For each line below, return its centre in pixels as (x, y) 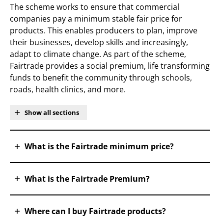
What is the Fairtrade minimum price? (99, 146)
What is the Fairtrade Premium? (87, 179)
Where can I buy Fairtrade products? (95, 211)
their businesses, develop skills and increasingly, (99, 42)
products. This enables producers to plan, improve (104, 30)
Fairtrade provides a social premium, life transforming (110, 66)
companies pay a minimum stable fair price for (96, 19)
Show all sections (52, 112)
